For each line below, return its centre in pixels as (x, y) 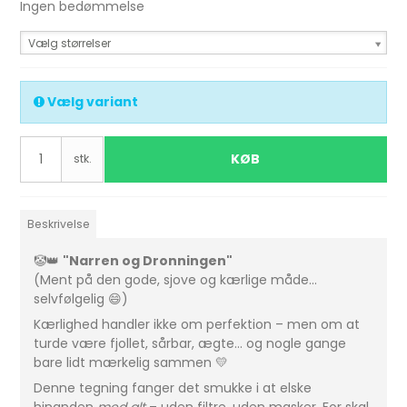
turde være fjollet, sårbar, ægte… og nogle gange (190, 344)
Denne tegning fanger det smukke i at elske (173, 388)
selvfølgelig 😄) (81, 299)
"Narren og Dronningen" (148, 261)
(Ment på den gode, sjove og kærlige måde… (176, 280)
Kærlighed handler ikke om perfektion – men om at (197, 325)
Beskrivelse (58, 224)
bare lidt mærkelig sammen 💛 (131, 363)
